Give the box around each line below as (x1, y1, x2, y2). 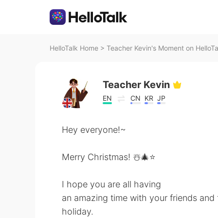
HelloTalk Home (50, 44, 98, 52)
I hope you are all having (62, 179, 161, 189)
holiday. (62, 206, 93, 217)
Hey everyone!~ (62, 125, 126, 135)
